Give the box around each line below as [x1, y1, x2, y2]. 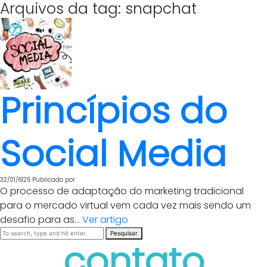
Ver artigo [82, 213, 128, 226]
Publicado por [32, 175, 75, 184]
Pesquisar [110, 229, 138, 237]
